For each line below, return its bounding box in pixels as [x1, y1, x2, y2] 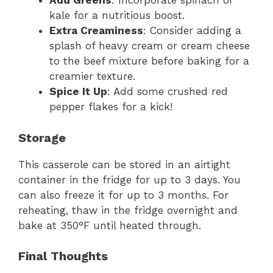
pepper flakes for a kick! [49, 101, 172, 113]
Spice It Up [49, 85, 107, 98]
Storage [18, 130, 66, 145]
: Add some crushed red [107, 85, 228, 98]
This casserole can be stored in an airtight [18, 158, 230, 171]
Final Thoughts [18, 249, 108, 264]
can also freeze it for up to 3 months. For [18, 188, 229, 201]
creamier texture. [49, 70, 135, 83]
